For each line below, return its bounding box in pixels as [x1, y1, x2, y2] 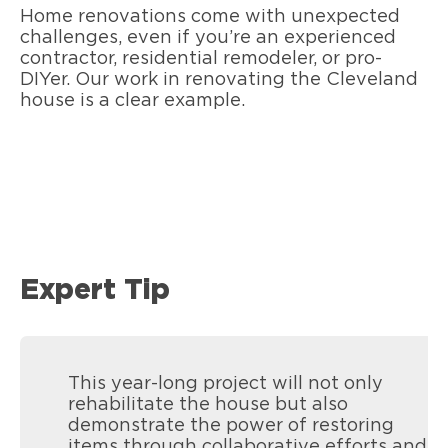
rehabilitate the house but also [67, 396, 348, 415]
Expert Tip [20, 277, 170, 306]
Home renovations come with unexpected [20, 7, 400, 26]
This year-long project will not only [67, 375, 383, 394]
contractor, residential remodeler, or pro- [20, 49, 382, 68]
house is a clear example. [20, 91, 250, 110]
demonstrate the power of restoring [67, 417, 394, 436]
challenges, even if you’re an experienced [20, 28, 396, 47]
